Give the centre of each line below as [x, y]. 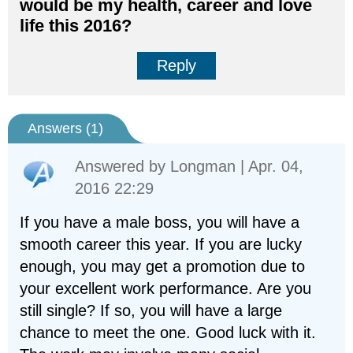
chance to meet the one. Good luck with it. [168, 333]
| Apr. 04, [269, 166]
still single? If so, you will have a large [151, 310]
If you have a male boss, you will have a [160, 222]
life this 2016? [76, 26]
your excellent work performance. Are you [165, 288]
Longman [203, 166]
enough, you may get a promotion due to [162, 266]
